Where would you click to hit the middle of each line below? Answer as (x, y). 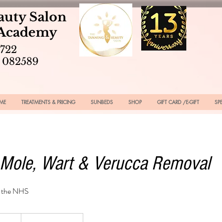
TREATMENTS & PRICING (48, 102)
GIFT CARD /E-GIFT (178, 102)
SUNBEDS (102, 102)
